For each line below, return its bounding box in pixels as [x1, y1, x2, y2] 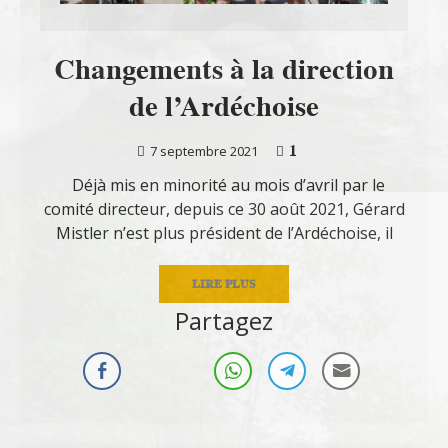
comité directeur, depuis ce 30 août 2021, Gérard [43, 197, 405, 220]
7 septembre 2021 [149, 141, 258, 160]
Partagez [175, 303, 273, 337]
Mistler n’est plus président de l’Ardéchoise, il [55, 221, 393, 244]
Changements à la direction [54, 48, 394, 89]
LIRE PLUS [192, 274, 256, 292]
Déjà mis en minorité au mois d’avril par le [63, 173, 385, 196]
